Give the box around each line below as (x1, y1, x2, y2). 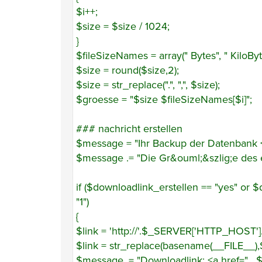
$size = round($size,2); (76, 64, 179, 77)
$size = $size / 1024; (76, 20, 170, 33)
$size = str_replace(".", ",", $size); (76, 78, 220, 91)
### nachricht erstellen (76, 122, 182, 135)
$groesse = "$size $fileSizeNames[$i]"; (76, 93, 252, 106)
